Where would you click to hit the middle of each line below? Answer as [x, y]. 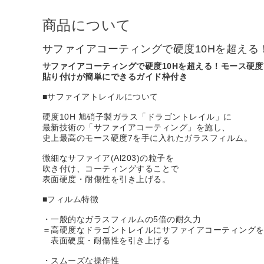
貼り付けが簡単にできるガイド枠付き [115, 76]
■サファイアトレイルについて [100, 96]
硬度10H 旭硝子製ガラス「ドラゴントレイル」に [137, 116]
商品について [87, 25]
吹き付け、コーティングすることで [111, 168]
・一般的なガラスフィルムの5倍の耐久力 [122, 219]
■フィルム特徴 [71, 199]
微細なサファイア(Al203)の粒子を [108, 158]
